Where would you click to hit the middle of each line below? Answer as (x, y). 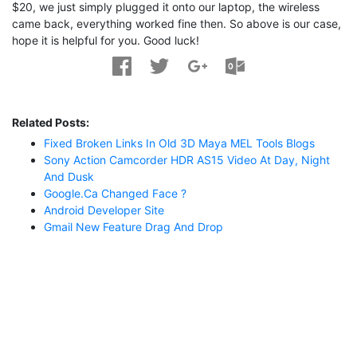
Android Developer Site (104, 210)
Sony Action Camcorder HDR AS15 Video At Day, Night (187, 160)
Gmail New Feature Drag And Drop (133, 227)
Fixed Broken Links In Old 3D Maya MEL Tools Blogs (179, 143)
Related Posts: (51, 123)
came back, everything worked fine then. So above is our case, (177, 23)
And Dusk (69, 177)
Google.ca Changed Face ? (115, 194)
